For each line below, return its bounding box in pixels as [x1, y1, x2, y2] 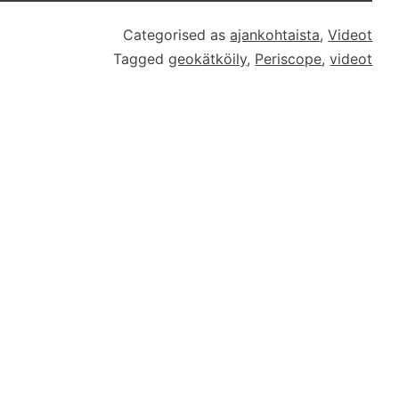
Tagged [113, 49, 169, 68]
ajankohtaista [230, 25, 321, 44]
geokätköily [168, 49, 248, 68]
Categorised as [123, 25, 231, 44]
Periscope [255, 49, 322, 68]
